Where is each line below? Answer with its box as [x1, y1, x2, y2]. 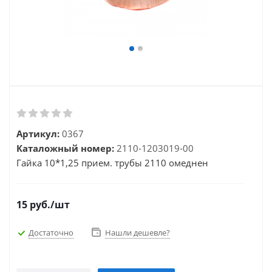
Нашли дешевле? [105, 227, 170, 238]
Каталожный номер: [16, 142, 114, 154]
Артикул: [16, 127, 59, 140]
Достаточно [29, 226, 73, 238]
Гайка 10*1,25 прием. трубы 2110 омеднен [16, 157, 208, 169]
